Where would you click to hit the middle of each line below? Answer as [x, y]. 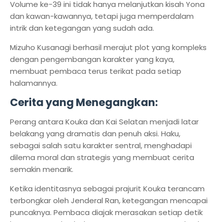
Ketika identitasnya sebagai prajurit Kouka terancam [107, 189]
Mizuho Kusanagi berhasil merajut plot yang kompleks [108, 47]
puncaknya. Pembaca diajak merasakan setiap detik [106, 212]
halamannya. [34, 83]
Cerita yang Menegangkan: [84, 102]
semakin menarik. [43, 169]
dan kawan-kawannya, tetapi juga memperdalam [102, 16]
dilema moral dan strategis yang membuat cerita [102, 157]
